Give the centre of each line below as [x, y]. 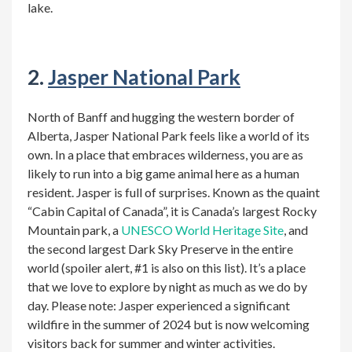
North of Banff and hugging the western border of [161, 117]
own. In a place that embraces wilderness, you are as [165, 154]
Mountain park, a [74, 230]
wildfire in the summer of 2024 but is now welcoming [169, 324]
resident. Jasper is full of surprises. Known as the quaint [174, 192]
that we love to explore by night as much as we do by [167, 286]
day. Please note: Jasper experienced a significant [159, 305]
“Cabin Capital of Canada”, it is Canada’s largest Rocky [172, 211]
